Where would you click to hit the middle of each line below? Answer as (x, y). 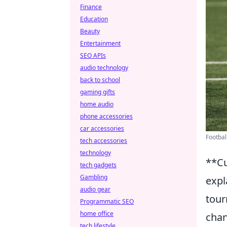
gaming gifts (98, 92)
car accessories (102, 128)
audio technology (104, 68)
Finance (91, 7)
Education (94, 19)
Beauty (90, 31)
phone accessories (106, 116)
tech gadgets (98, 165)
